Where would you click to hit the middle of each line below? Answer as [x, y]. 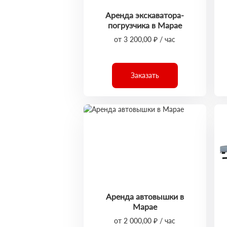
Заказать [145, 75]
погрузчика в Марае [145, 25]
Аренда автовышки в [145, 196]
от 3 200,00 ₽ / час [145, 39]
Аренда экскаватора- [145, 15]
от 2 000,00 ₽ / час [145, 221]
